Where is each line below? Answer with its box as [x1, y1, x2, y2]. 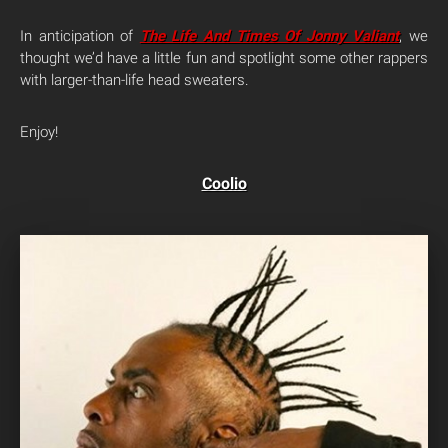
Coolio [201, 174, 247, 193]
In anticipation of [20, 27, 140, 45]
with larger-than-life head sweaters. [20, 71, 249, 89]
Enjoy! [20, 123, 58, 141]
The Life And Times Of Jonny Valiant [139, 27, 400, 45]
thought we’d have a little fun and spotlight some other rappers [20, 49, 428, 67]
